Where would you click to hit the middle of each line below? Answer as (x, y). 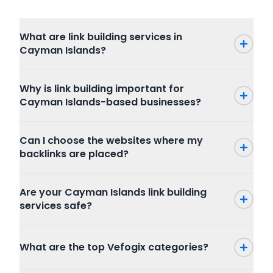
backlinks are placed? (74, 154)
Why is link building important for (102, 89)
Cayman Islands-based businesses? (110, 102)
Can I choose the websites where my (111, 140)
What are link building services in (101, 37)
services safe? (56, 206)
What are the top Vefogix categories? (114, 247)
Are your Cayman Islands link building (113, 192)
